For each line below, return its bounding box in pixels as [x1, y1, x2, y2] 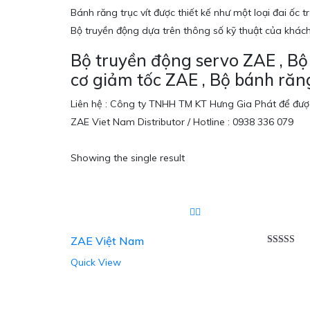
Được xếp [267, 248, 306, 259]
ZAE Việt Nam [71, 234, 144, 248]
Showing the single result [71, 152, 185, 165]
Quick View [71, 256, 121, 269]
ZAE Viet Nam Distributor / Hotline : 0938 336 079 [71, 116, 293, 129]
